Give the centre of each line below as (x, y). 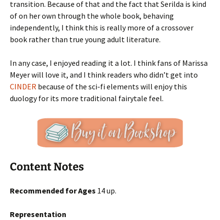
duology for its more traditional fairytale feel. (87, 98)
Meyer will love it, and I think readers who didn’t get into (104, 75)
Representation (38, 214)
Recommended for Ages (53, 191)
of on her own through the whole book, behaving (92, 16)
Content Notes (47, 167)
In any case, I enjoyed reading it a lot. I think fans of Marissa (109, 63)
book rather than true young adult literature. (85, 39)
